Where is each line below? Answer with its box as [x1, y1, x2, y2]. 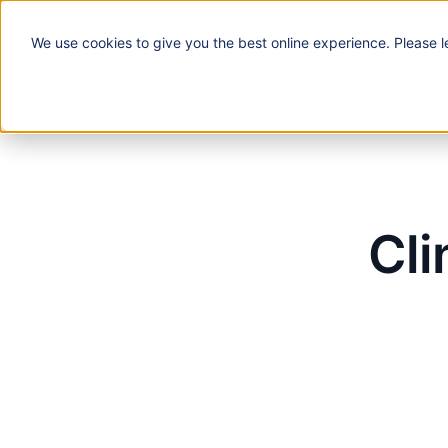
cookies [81, 33, 132, 51]
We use [30, 33, 82, 51]
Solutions [366, 36, 426, 53]
